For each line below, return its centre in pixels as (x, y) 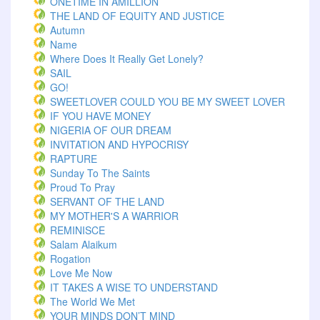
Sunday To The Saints (100, 173)
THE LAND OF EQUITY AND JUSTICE (137, 16)
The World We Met (92, 301)
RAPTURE (74, 159)
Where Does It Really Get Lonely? (127, 59)
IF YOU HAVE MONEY (100, 116)
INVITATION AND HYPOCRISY (119, 144)
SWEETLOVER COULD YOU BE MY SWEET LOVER (167, 101)
